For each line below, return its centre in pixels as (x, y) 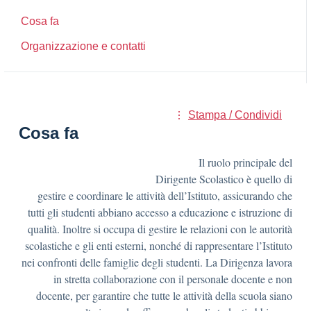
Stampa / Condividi (235, 115)
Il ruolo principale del (245, 162)
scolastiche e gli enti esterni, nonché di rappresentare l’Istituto (159, 245)
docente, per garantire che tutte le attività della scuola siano (164, 295)
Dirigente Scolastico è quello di (222, 179)
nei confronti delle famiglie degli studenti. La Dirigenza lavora (157, 262)
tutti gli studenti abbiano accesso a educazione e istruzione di (160, 212)
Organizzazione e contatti (83, 46)
